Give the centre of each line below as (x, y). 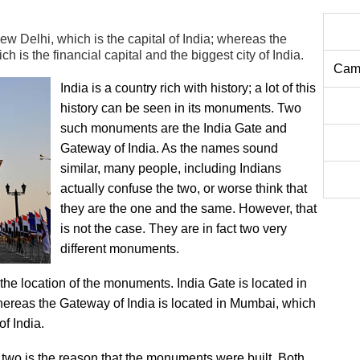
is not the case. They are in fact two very (174, 229)
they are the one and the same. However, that (188, 209)
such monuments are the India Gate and (174, 128)
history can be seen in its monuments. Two (181, 108)
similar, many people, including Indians (171, 168)
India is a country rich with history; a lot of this (188, 88)
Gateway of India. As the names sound (169, 148)
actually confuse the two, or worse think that (184, 188)
